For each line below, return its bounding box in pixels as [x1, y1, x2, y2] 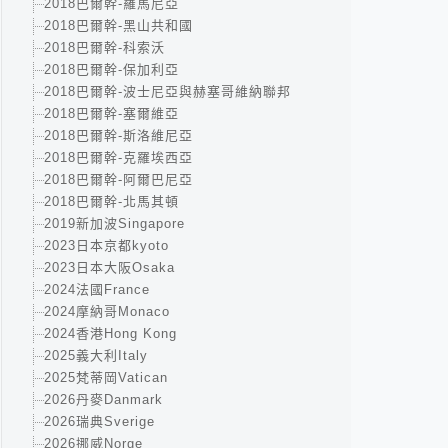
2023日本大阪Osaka [44, 260, 175, 275]
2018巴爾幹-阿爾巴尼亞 [44, 172, 193, 187]
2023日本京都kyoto [44, 238, 169, 253]
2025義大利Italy [44, 348, 148, 363]
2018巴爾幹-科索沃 [44, 40, 165, 55]
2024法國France [44, 282, 150, 297]
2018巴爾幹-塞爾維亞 [44, 106, 179, 121]
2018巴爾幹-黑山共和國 [44, 18, 193, 33]
